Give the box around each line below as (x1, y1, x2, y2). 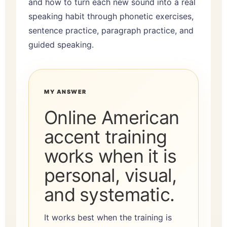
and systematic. (44, 183, 175, 206)
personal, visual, (44, 164, 177, 186)
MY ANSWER (44, 88, 87, 95)
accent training (44, 125, 167, 148)
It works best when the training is (44, 212, 172, 222)
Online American (44, 106, 179, 129)
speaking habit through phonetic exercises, (28, 11, 194, 21)
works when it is (44, 144, 177, 167)
